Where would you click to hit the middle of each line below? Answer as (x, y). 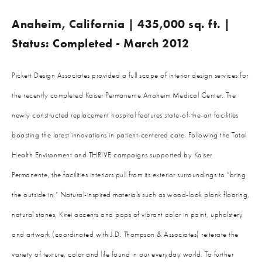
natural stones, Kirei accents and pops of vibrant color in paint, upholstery (127, 214)
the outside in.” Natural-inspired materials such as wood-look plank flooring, (131, 194)
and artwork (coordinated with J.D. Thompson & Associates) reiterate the (125, 234)
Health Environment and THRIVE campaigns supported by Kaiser (112, 155)
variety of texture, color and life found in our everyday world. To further (123, 254)
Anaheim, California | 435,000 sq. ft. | (121, 24)
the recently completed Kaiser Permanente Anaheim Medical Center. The (124, 95)
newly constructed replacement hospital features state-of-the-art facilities (125, 115)
